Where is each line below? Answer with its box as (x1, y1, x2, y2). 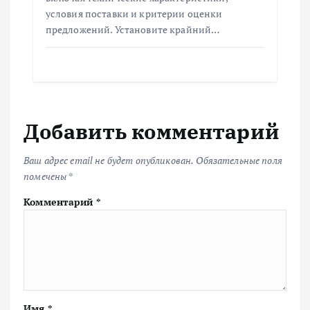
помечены (24, 170, 69, 183)
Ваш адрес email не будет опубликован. (24, 154, 194, 167)
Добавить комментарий (24, 117, 280, 145)
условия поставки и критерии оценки (45, 6, 223, 20)
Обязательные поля (196, 154, 282, 167)
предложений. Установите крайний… (45, 22, 220, 36)
